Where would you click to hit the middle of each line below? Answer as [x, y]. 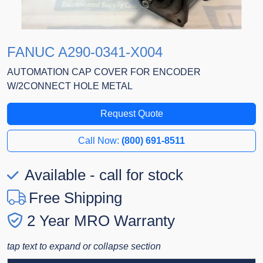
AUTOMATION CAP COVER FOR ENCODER [104, 72]
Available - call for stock [102, 175]
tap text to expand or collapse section [84, 247]
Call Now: [100, 141]
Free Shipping [75, 198]
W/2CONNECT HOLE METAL [70, 86]
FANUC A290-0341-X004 [85, 52]
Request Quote [131, 114]
